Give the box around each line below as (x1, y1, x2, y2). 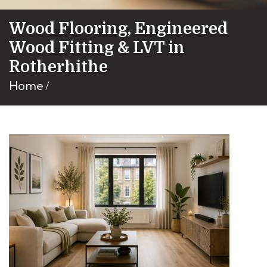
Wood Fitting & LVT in (9, 39, 185, 57)
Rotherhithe (9, 58, 108, 76)
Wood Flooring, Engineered (9, 20, 228, 38)
